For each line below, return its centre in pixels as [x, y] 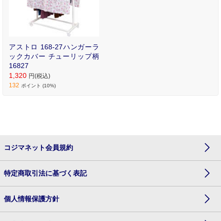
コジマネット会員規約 [38, 147]
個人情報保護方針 [32, 199]
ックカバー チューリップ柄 [54, 56]
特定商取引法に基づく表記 [45, 173]
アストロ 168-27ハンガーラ [54, 47]
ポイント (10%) [38, 85]
